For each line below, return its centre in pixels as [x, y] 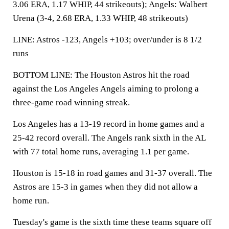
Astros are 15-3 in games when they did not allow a [105, 187]
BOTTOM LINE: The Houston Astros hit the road [101, 75]
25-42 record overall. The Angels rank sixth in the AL [109, 138]
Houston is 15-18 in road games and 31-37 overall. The [112, 173]
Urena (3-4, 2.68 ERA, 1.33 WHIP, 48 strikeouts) [100, 18]
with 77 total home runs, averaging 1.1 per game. [101, 152]
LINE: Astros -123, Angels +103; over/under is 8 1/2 [107, 40]
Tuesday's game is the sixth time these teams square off [112, 222]
